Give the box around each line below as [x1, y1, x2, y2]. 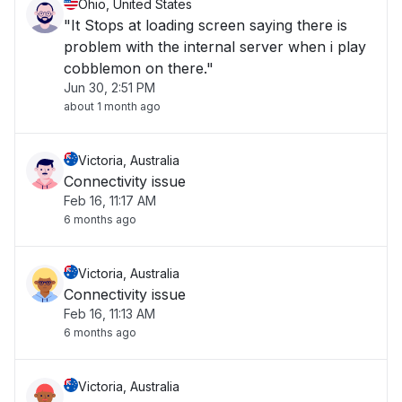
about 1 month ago [64, 100, 161, 113]
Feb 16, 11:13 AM [64, 306, 155, 321]
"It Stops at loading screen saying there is [64, 16, 347, 34]
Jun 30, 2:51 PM [64, 80, 155, 95]
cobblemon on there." [64, 59, 214, 77]
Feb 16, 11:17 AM [64, 193, 156, 208]
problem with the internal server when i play [64, 38, 366, 56]
